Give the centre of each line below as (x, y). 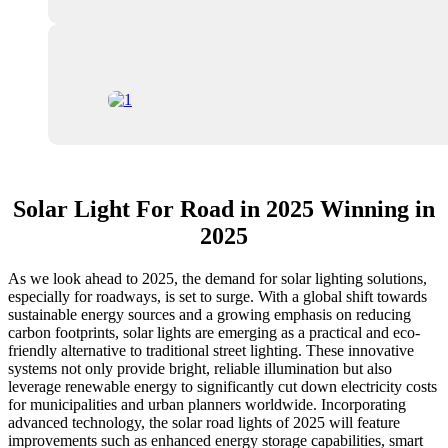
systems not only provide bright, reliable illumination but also (200, 369)
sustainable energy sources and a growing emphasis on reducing (209, 315)
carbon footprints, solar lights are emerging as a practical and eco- (214, 333)
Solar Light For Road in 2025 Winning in (224, 209)
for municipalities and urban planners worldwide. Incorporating (207, 405)
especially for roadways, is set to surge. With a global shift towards (217, 297)
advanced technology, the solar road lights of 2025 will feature (204, 423)
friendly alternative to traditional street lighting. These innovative (211, 351)
